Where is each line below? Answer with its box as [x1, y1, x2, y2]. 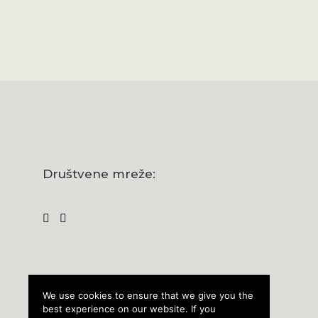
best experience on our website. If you [43, 303, 216, 314]
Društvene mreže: [43, 166, 155, 181]
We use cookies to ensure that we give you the [43, 290, 253, 301]
